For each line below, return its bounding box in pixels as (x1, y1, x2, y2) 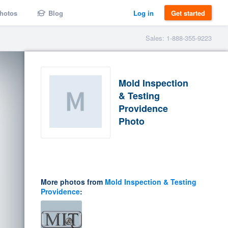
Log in (133, 8, 154, 18)
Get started (171, 8, 205, 18)
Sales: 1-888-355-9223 (146, 33, 212, 43)
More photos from (41, 176, 105, 187)
